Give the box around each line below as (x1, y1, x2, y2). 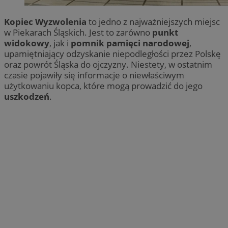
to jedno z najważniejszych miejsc (87, 15, 220, 27)
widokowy (4, 37, 49, 49)
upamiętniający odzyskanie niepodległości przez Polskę (4, 47, 221, 60)
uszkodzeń (4, 90, 49, 102)
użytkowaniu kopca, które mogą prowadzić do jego (4, 79, 203, 92)
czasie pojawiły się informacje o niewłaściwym (4, 69, 184, 81)
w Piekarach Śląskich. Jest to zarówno (4, 26, 152, 38)
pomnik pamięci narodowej (71, 37, 189, 49)
